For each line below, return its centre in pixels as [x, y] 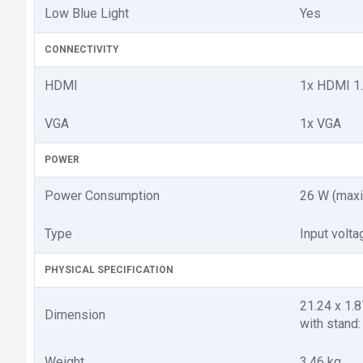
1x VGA [320, 123]
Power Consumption [102, 195]
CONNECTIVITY [82, 49]
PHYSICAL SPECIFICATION [109, 269]
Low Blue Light [87, 13]
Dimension [75, 314]
